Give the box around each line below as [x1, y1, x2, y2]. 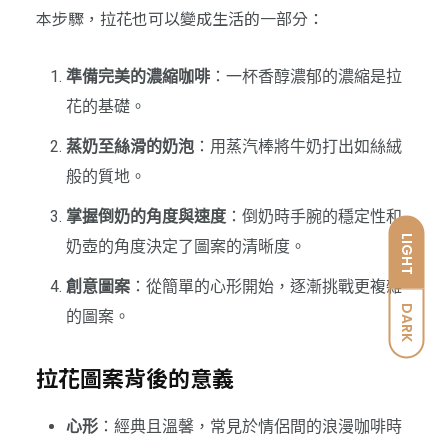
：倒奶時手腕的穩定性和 [225, 207, 402, 227]
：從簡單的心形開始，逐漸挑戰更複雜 [129, 277, 402, 297]
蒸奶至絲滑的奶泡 [65, 137, 194, 157]
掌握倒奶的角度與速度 [65, 207, 226, 227]
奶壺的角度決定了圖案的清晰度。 [65, 237, 306, 257]
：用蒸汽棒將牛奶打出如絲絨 [193, 137, 402, 157]
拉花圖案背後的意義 [35, 361, 234, 394]
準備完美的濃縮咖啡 [65, 67, 210, 87]
